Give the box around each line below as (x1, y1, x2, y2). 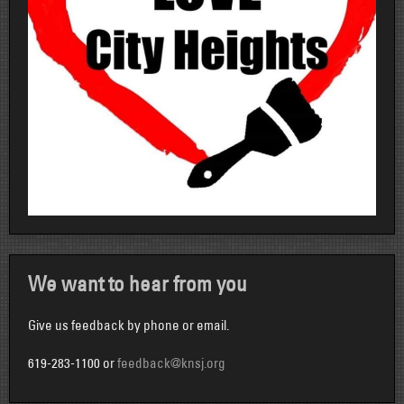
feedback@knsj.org (117, 353, 225, 372)
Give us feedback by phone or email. (28, 316, 229, 334)
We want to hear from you (28, 271, 247, 298)
